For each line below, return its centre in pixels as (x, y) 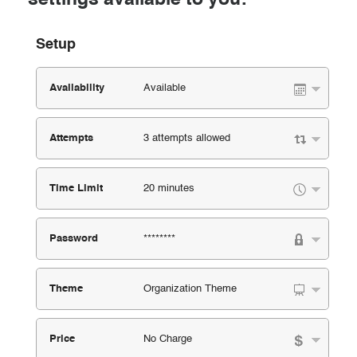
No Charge (168, 339)
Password (74, 239)
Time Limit (76, 188)
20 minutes (169, 188)
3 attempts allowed (187, 138)
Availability (77, 88)
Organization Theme (190, 289)
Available (165, 88)
